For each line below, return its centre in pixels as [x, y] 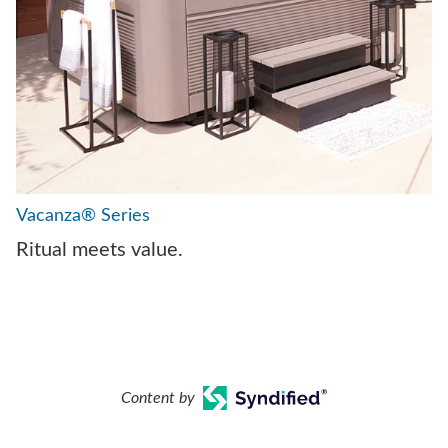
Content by [157, 397]
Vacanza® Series [83, 215]
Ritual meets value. [99, 249]
